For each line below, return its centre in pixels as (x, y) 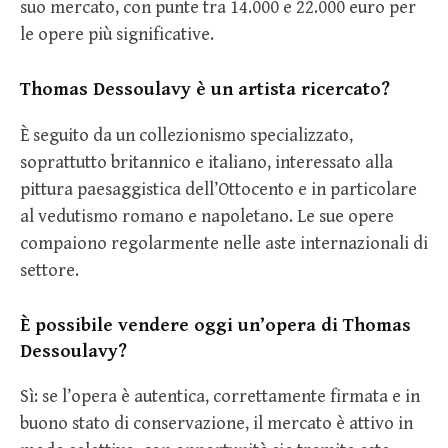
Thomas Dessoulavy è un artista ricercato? (205, 89)
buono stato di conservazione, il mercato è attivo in (216, 424)
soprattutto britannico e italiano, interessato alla (206, 162)
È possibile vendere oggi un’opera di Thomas (215, 325)
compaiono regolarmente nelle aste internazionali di (224, 243)
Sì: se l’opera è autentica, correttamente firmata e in (220, 397)
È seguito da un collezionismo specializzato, (186, 135)
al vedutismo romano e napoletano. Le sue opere (207, 216)
